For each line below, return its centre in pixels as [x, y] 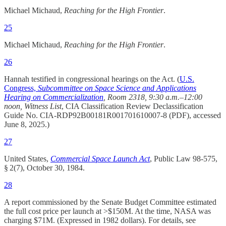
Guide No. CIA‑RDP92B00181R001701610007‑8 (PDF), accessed [112, 116]
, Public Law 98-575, [184, 159]
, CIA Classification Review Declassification [132, 106]
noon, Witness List [33, 106]
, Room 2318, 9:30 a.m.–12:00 [153, 97]
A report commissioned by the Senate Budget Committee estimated [110, 202]
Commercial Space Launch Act [100, 159]
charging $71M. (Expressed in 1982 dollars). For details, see [100, 220]
